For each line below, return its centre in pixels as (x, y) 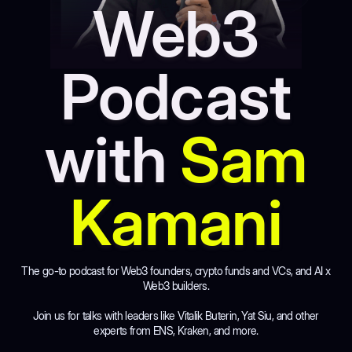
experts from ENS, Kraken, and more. (176, 331)
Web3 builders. (176, 286)
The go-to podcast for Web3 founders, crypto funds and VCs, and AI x (176, 271)
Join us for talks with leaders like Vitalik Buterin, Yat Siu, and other (176, 316)
